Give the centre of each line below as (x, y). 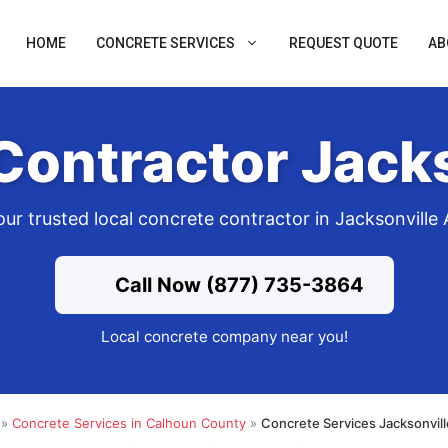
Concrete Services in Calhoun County (129, 422)
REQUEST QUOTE (343, 43)
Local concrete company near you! (224, 337)
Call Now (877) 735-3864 (236, 285)
